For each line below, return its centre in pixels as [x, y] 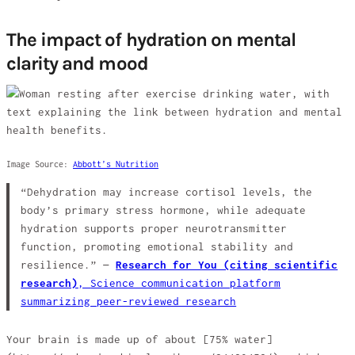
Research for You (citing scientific [227, 265]
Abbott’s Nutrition [116, 164]
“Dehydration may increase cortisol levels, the [167, 192]
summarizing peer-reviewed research [129, 301]
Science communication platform [186, 283]
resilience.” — [69, 265]
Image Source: [40, 164]
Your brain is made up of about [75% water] [139, 340]
